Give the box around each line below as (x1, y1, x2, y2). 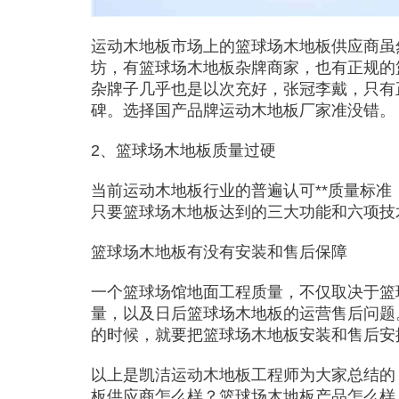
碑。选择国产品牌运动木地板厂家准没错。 (91, 102, 395, 120)
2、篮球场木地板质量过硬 (91, 142, 276, 160)
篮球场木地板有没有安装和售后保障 (91, 243, 347, 262)
